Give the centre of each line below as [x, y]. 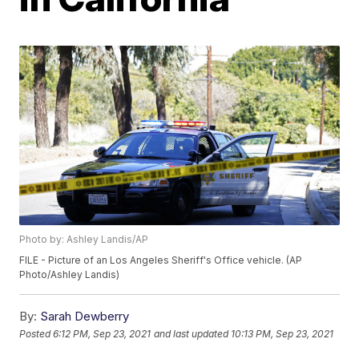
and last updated [192, 333]
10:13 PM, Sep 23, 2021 [282, 333]
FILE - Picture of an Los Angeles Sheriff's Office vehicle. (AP [161, 260]
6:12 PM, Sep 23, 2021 [102, 333]
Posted [36, 333]
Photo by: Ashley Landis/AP [84, 240]
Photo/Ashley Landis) [70, 275]
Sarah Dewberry [85, 317]
